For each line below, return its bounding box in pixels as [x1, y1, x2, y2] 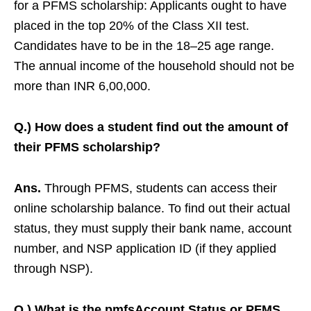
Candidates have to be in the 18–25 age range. [14, 39, 274, 53]
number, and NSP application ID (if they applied [14, 242, 276, 256]
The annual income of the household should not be [14, 59, 294, 74]
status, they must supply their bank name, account [14, 221, 292, 236]
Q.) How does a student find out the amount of [14, 120, 288, 135]
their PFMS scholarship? [14, 140, 160, 155]
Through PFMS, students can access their [41, 181, 277, 196]
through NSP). [14, 262, 93, 276]
